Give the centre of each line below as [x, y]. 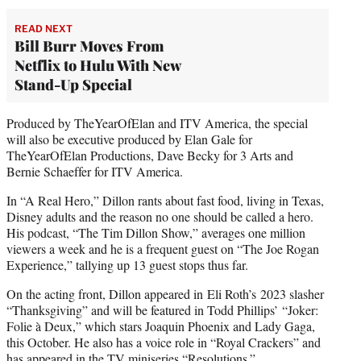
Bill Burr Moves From [89, 46]
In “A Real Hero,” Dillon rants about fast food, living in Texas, [165, 200]
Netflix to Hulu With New [98, 65]
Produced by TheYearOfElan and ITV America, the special [157, 122]
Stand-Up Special [73, 84]
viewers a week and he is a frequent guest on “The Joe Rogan [163, 248]
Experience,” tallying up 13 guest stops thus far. [127, 264]
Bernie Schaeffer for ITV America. [95, 171]
